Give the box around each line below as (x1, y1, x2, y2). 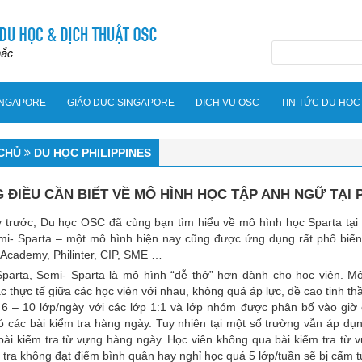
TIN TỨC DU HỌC (280, 97, 360, 108)
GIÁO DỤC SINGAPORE (67, 97, 175, 108)
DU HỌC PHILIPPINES (33, 146, 151, 159)
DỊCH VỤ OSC (196, 97, 259, 108)
